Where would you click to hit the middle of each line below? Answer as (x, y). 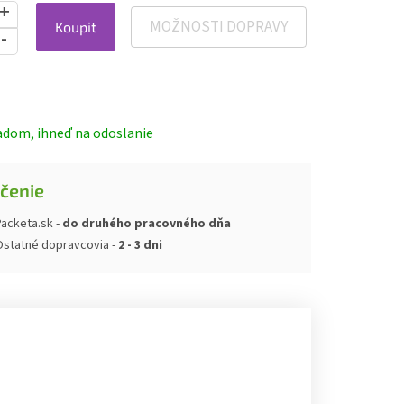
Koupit (75, 27)
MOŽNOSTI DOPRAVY (219, 28)
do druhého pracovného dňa (146, 223)
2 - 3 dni (140, 245)
